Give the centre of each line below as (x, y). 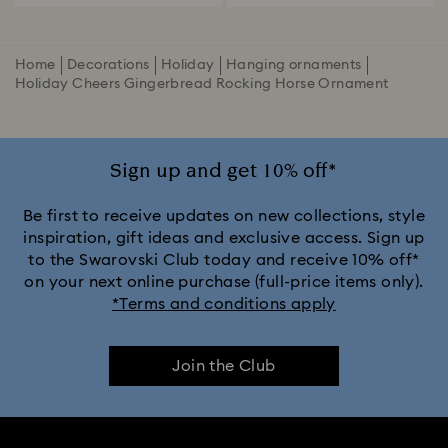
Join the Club (224, 366)
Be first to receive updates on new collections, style (224, 216)
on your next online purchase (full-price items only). (224, 282)
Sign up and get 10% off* (224, 171)
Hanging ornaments (293, 65)
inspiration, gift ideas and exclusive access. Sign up (224, 238)
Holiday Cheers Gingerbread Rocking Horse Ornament (202, 84)
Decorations (108, 65)
